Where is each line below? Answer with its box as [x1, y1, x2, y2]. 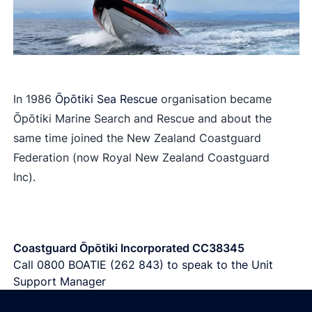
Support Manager [13, 274, 109, 288]
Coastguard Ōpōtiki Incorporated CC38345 [13, 240, 244, 255]
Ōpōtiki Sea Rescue [54, 91, 157, 106]
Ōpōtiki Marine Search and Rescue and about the [13, 111, 272, 125]
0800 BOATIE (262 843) [36, 257, 164, 272]
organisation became [157, 91, 272, 106]
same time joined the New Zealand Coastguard [13, 130, 261, 145]
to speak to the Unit [163, 257, 273, 272]
